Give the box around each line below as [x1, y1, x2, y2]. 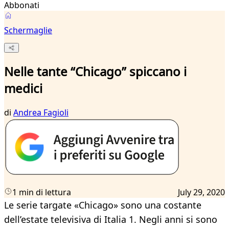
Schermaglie [4, 25, 52, 36]
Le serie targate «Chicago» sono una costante [4, 199, 201, 212]
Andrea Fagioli [13, 107, 68, 119]
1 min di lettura [12, 187, 71, 198]
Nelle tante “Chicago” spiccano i [4, 63, 187, 80]
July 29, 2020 [178, 187, 225, 198]
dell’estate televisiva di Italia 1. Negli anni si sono [4, 213, 217, 226]
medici [4, 80, 42, 97]
